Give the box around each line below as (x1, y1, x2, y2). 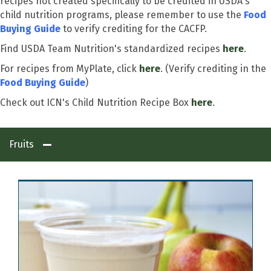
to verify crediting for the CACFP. (60, 22, 207, 34)
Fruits (9, 138, 34, 150)
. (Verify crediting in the (160, 62, 266, 74)
